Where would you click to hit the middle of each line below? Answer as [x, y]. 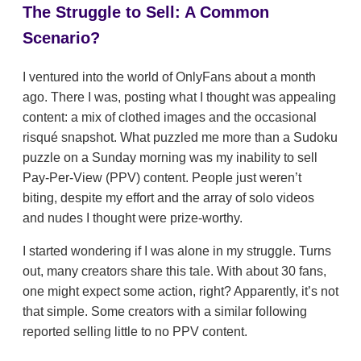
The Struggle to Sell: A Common [146, 12]
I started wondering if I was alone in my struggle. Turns [177, 251]
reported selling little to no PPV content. [135, 331]
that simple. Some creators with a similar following [165, 311]
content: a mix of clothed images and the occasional [170, 117]
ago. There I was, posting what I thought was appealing [179, 97]
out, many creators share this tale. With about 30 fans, [174, 271]
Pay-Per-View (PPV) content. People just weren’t [162, 177]
